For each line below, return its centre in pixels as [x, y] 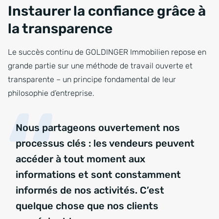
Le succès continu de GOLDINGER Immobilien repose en [107, 52]
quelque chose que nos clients [87, 206]
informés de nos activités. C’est [90, 190]
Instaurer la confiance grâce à [107, 11]
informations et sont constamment [98, 175]
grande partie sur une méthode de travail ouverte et [100, 66]
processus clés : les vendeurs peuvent [105, 143]
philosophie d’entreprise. [51, 93]
